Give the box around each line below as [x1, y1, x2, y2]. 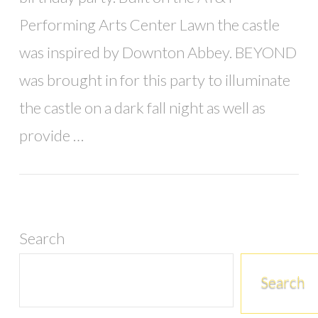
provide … [18, 126, 84, 145]
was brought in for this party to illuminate [18, 70, 290, 89]
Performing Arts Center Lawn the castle [18, 15, 280, 34]
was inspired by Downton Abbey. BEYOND [18, 43, 297, 62]
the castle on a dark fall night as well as [18, 98, 265, 117]
